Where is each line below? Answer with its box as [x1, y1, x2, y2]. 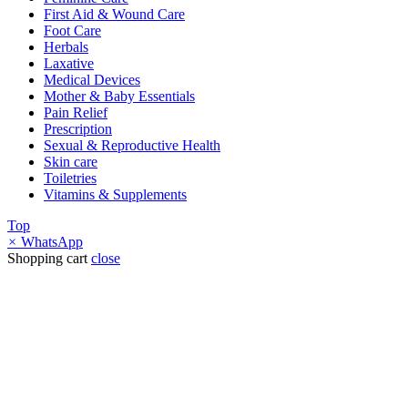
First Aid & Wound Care [44, 6, 185, 23]
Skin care [44, 154, 97, 170]
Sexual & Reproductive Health [44, 138, 220, 154]
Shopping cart [7, 250, 87, 267]
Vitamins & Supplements [44, 187, 187, 203]
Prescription [44, 121, 112, 138]
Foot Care [44, 23, 101, 39]
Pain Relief [44, 105, 107, 121]
